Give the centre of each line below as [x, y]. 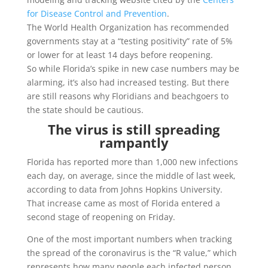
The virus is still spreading [134, 129]
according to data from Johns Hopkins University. [124, 189]
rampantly [134, 142]
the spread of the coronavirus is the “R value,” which [132, 252]
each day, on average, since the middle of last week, [131, 175]
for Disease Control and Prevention [97, 13]
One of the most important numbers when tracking [129, 239]
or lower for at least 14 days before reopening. [120, 54]
